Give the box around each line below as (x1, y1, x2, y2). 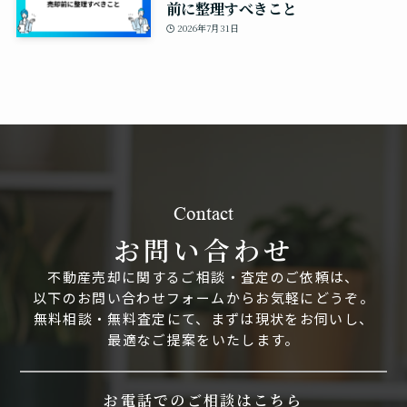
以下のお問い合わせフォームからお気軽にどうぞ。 (33, 287, 374, 307)
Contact (174, 203, 233, 224)
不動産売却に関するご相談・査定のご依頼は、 (47, 266, 360, 286)
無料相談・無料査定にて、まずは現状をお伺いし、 (33, 308, 374, 328)
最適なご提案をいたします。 (107, 329, 300, 349)
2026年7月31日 (177, 20, 240, 35)
